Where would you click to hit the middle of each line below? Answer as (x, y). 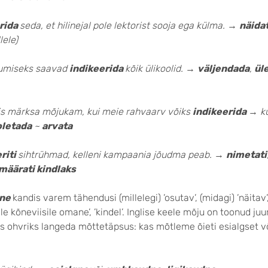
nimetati (246, 155)
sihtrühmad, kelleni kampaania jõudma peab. (115, 155)
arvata (57, 126)
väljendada (223, 68)
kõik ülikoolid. (154, 68)
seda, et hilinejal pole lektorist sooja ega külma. (122, 25)
